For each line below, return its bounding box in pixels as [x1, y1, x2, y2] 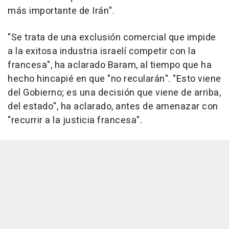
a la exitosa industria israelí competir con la [8, 44, 196, 58]
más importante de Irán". [8, 4, 114, 18]
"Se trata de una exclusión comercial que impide [8, 30, 216, 44]
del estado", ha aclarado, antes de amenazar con [8, 99, 218, 113]
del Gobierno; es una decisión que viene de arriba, [8, 85, 221, 100]
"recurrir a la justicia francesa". [8, 113, 142, 127]
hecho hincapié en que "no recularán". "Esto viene [8, 72, 221, 86]
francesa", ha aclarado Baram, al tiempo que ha [8, 58, 212, 72]
